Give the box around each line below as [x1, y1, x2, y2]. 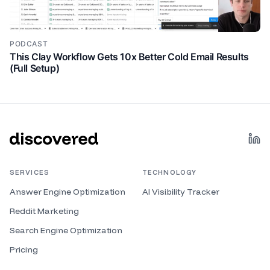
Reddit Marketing [10, 206, 79, 216]
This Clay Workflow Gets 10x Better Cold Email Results [10, 51, 249, 63]
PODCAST [10, 39, 48, 48]
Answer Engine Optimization [10, 186, 125, 197]
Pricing [10, 244, 38, 255]
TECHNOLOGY [142, 168, 196, 177]
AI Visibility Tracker [142, 186, 219, 197]
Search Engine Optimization [10, 225, 122, 236]
